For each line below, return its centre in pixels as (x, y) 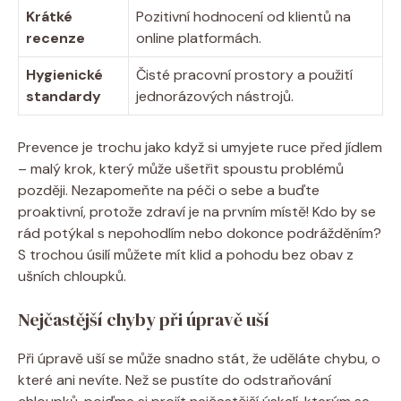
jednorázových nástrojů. (215, 96)
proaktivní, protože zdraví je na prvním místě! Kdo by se (197, 211)
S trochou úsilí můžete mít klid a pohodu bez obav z (186, 254)
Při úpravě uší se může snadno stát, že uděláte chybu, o (199, 358)
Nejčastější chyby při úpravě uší (144, 319)
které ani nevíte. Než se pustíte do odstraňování (175, 380)
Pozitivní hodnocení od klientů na (243, 16)
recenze (55, 38)
